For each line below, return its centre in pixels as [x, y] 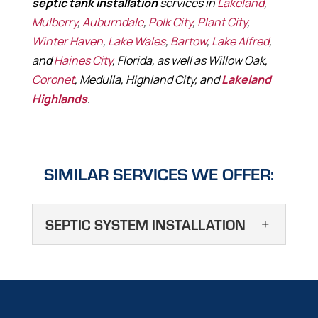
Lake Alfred [240, 42]
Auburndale [113, 22]
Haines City [83, 61]
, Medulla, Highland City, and [148, 80]
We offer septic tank [175, 306]
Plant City [222, 22]
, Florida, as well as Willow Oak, [190, 61]
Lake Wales [136, 42]
